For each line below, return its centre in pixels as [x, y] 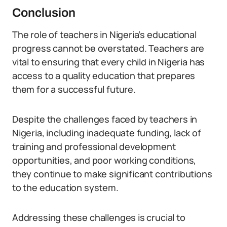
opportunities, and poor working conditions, [104, 160]
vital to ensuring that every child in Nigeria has [109, 62]
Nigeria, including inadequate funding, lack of [107, 133]
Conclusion [44, 13]
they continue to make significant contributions [112, 174]
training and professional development [94, 147]
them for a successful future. [74, 89]
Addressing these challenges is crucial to [99, 218]
